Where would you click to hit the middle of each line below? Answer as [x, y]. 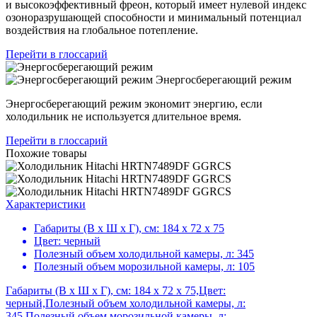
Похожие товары [46, 153]
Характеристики [46, 204]
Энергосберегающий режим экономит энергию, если [134, 103]
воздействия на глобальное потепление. [102, 30]
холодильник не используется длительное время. [123, 116]
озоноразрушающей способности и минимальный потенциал [154, 17]
